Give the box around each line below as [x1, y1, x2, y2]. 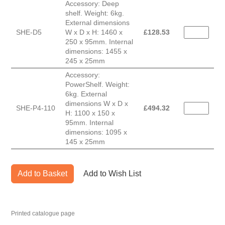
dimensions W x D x [65, 99, 128, 108]
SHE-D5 [16, 28, 42, 37]
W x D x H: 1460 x [65, 28, 123, 37]
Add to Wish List [83, 169, 141, 178]
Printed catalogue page [11, 210, 76, 217]
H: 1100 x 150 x [65, 109, 115, 118]
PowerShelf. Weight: [65, 80, 130, 89]
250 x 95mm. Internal [65, 38, 133, 46]
